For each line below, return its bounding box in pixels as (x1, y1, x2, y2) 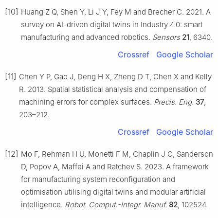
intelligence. (21, 200, 65, 209)
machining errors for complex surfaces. (19, 97, 154, 107)
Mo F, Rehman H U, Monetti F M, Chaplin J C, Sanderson (21, 149, 213, 159)
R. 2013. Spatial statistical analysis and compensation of (19, 84, 206, 94)
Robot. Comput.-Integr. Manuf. (65, 200, 167, 209)
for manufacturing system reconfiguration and (21, 174, 175, 184)
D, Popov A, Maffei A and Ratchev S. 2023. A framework (21, 162, 209, 171)
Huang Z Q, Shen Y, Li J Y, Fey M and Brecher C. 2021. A (21, 7, 211, 17)
